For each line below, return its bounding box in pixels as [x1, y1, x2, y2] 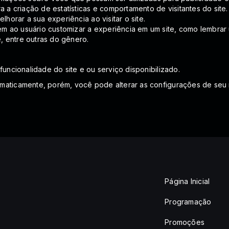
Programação [165, 197, 212, 206]
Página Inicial [165, 177, 210, 186]
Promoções [165, 218, 205, 226]
